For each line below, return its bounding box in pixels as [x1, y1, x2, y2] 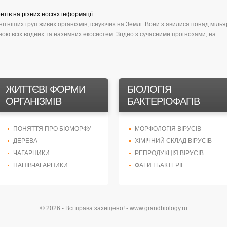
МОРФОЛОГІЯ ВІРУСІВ [135, 125, 201, 132]
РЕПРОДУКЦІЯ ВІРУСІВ [135, 149, 204, 157]
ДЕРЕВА [13, 137, 37, 144]
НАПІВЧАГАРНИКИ [13, 162, 68, 169]
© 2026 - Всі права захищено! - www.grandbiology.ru [40, 205, 187, 212]
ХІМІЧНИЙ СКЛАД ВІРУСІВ [135, 137, 212, 144]
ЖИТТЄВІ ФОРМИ [6, 84, 85, 95]
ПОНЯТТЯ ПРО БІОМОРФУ [13, 125, 91, 132]
